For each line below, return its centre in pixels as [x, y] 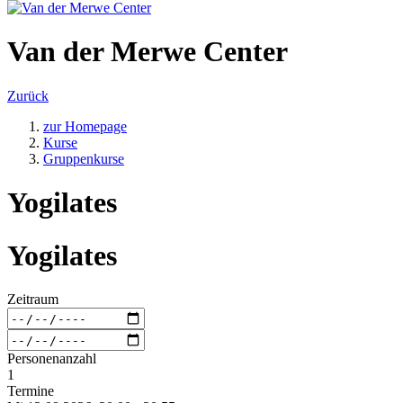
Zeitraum [33, 300]
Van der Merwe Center [148, 52]
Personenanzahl [52, 359]
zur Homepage [85, 126]
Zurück [28, 95]
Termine [31, 391]
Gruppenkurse [84, 158]
